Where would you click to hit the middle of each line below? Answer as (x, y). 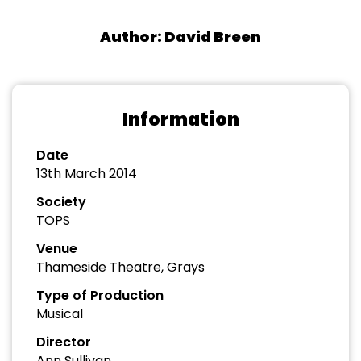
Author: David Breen (180, 37)
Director (64, 342)
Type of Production (100, 295)
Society (61, 202)
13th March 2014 (87, 174)
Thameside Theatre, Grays (120, 267)
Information (180, 120)
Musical (60, 314)
